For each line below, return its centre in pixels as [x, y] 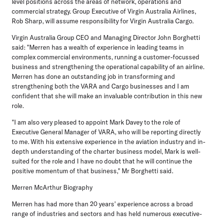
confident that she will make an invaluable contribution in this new [107, 96]
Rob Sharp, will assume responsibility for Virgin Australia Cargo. [103, 21]
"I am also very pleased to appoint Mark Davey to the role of [96, 122]
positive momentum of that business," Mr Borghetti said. [92, 171]
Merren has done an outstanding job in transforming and [93, 76]
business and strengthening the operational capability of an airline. [108, 66]
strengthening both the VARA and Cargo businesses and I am [100, 86]
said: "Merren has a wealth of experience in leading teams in [98, 47]
